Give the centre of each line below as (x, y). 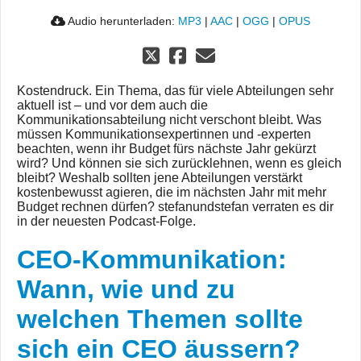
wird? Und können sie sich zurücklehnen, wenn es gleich (179, 164)
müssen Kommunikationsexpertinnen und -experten (164, 135)
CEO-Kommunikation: (152, 260)
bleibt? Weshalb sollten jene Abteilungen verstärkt (160, 178)
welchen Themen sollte (160, 320)
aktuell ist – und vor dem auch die (112, 106)
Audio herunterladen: (122, 21)
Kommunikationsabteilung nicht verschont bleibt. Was (169, 120)
